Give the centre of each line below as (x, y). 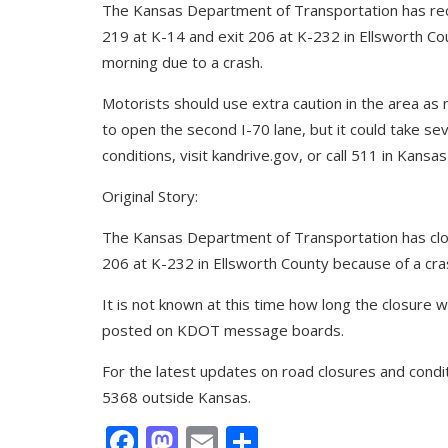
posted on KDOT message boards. (223, 330)
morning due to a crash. (182, 62)
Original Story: (150, 196)
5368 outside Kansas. (176, 397)
